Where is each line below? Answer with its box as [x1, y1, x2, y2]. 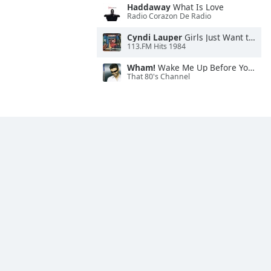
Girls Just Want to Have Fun [182, 31, 249, 43]
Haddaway [127, 1, 171, 13]
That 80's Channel [127, 71, 190, 82]
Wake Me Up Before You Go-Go [155, 62, 248, 73]
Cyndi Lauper [127, 31, 182, 43]
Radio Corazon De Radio [127, 11, 211, 22]
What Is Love [171, 1, 224, 13]
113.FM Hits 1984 [127, 41, 186, 52]
